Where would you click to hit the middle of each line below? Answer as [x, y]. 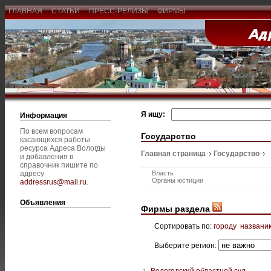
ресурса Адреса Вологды [63, 148]
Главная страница [173, 154]
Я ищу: [153, 114]
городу [225, 226]
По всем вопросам [51, 131]
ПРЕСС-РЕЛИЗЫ [119, 11]
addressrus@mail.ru [53, 182]
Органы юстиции [178, 181]
